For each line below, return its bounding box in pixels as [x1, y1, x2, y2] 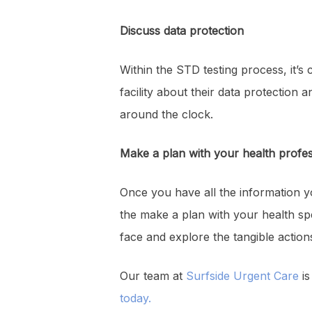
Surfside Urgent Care [186, 269, 299, 283]
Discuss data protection [120, 24, 244, 38]
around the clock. [120, 107, 213, 121]
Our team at [120, 269, 186, 283]
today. [120, 291, 151, 305]
